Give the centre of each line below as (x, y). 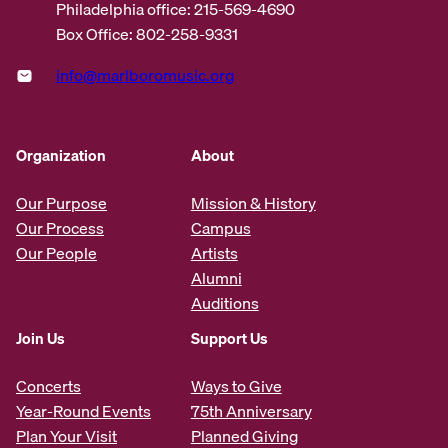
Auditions (224, 302)
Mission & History (253, 202)
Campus (220, 227)
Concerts (48, 385)
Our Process (60, 227)
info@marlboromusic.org (145, 74)
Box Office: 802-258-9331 (147, 33)
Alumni (216, 277)
